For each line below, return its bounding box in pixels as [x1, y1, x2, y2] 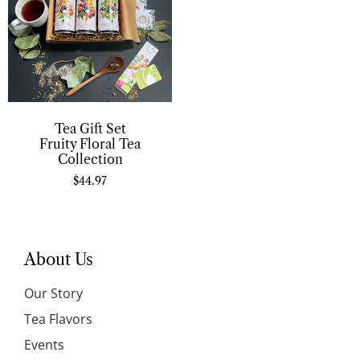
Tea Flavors [24, 309, 92, 328]
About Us [24, 249, 93, 269]
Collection [57, 150, 123, 167]
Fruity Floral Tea [39, 135, 141, 152]
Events [24, 335, 64, 354]
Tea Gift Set [54, 120, 126, 137]
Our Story [24, 284, 83, 302]
